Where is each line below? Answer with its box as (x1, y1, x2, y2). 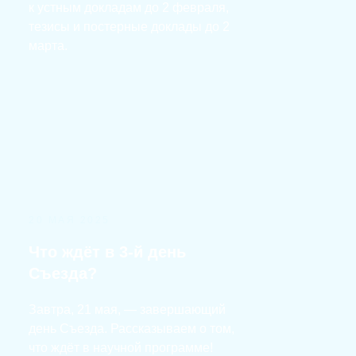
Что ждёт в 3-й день (29, 243, 186, 261)
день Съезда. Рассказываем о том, (29, 322, 234, 335)
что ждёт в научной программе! (29, 341, 213, 354)
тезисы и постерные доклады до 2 (29, 20, 230, 33)
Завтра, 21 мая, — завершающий (29, 303, 226, 316)
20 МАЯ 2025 (29, 215, 110, 226)
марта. (29, 39, 68, 52)
